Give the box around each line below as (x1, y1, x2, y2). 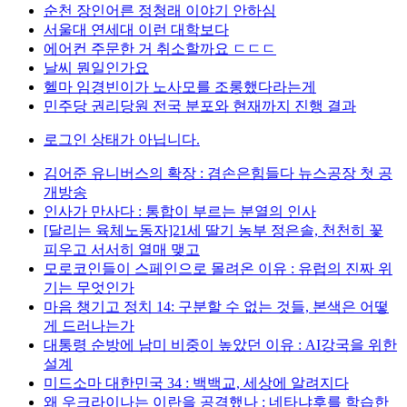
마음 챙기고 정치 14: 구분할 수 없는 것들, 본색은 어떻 (44, 299, 389, 314)
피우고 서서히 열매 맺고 (44, 242, 200, 257)
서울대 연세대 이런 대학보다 (44, 22, 229, 37)
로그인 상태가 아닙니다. (44, 132, 200, 147)
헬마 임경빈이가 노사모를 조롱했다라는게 (44, 79, 316, 94)
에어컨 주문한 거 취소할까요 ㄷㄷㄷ (44, 41, 276, 56)
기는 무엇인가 (44, 280, 134, 295)
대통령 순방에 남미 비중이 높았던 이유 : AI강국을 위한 (44, 337, 397, 352)
